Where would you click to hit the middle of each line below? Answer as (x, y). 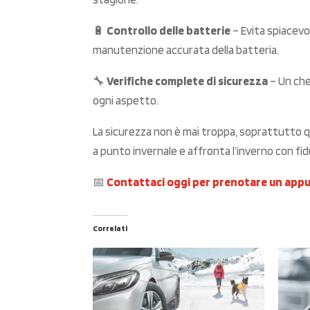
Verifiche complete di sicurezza (188, 81)
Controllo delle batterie (169, 30)
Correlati (110, 228)
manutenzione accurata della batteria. (186, 49)
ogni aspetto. (126, 100)
